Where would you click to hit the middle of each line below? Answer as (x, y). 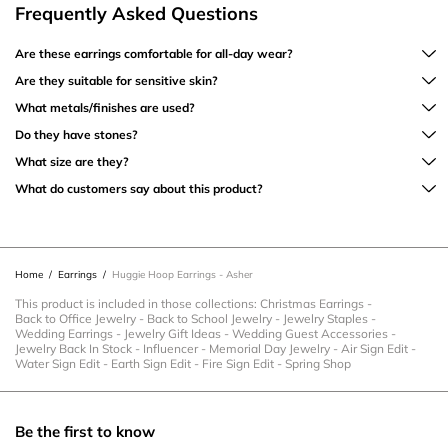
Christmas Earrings (312, 303)
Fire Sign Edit (238, 363)
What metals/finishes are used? (105, 107)
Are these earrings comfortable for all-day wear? (154, 53)
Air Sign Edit (374, 348)
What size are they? (72, 161)
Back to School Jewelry (209, 318)
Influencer (170, 348)
